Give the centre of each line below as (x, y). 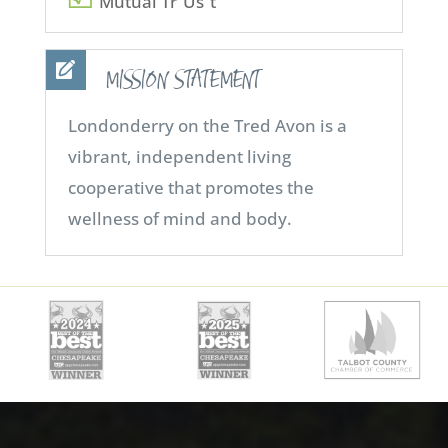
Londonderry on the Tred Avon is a (208, 126)
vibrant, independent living (180, 157)
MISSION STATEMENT (183, 80)
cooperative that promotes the (191, 188)
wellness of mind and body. (180, 219)
